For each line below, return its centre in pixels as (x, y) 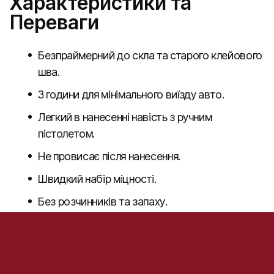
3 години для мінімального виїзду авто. (131, 94)
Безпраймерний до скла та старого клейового (150, 55)
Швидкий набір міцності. (97, 179)
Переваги (54, 22)
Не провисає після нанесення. (109, 156)
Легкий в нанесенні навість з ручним (125, 117)
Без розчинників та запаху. (103, 202)
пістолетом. (67, 134)
